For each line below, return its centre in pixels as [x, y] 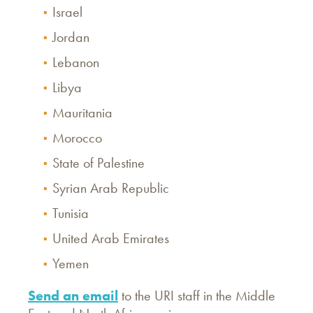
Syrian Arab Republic [111, 188]
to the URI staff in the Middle [198, 296]
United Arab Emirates [111, 238]
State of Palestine [100, 163]
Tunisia [71, 213]
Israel [69, 12]
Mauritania [82, 112]
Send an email [73, 296]
